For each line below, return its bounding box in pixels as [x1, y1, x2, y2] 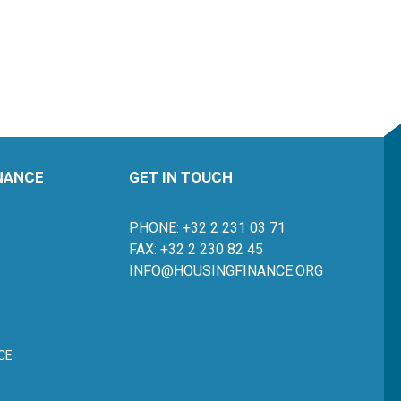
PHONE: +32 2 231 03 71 [129, 219, 286, 236]
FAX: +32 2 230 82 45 [129, 241, 263, 258]
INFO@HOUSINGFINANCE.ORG [129, 262, 323, 279]
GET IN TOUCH [129, 168, 233, 186]
